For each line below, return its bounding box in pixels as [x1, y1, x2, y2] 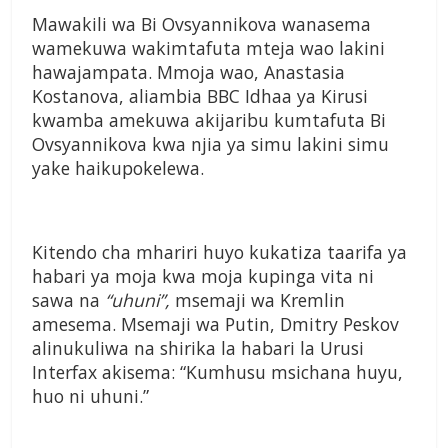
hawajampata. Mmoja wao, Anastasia [32, 60, 345, 85]
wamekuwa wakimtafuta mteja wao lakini [32, 36, 385, 61]
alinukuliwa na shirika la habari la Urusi [32, 336, 364, 361]
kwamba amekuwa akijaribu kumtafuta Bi [32, 108, 386, 133]
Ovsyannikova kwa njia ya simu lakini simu [32, 132, 389, 157]
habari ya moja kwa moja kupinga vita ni [32, 264, 374, 289]
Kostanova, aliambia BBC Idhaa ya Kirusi [32, 84, 368, 109]
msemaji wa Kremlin [170, 288, 345, 313]
